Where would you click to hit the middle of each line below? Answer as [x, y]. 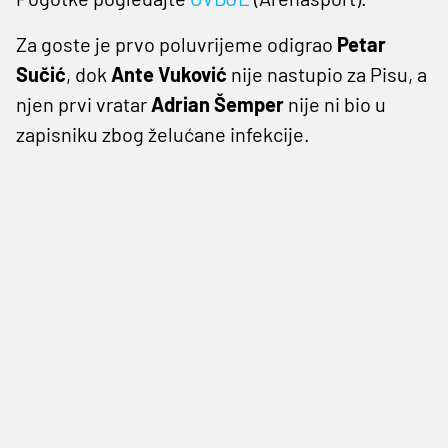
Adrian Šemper [217, 103]
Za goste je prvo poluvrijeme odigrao [176, 43]
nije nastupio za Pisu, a [327, 73]
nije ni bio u [335, 103]
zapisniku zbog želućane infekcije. [163, 133]
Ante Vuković [169, 73]
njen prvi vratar [83, 103]
